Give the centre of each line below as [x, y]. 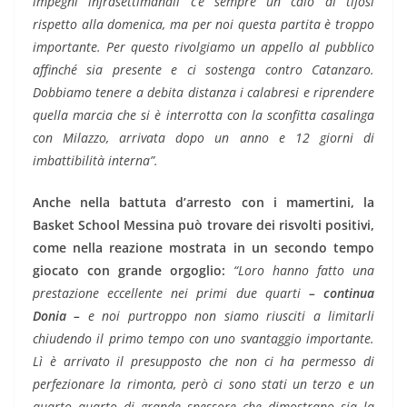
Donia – [57, 316]
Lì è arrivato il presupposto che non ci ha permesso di [203, 362]
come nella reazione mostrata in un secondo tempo [203, 248]
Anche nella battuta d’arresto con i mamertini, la [203, 203]
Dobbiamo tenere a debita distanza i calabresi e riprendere [203, 93]
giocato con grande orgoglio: [129, 271]
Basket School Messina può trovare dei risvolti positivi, [203, 225]
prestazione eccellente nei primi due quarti [167, 293]
